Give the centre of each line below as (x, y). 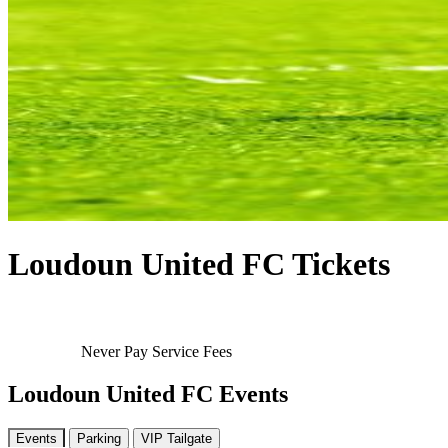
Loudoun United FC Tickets (199, 264)
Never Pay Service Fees (154, 351)
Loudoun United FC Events (148, 393)
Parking (99, 438)
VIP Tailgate (176, 438)
